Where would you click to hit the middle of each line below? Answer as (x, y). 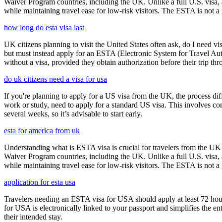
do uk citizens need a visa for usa (55, 79)
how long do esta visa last (44, 27)
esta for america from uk (42, 130)
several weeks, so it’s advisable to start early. (73, 113)
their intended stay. (33, 217)
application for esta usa (40, 182)
